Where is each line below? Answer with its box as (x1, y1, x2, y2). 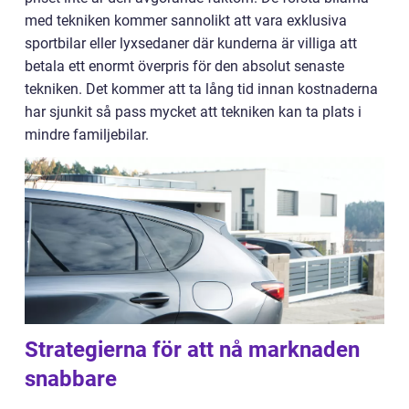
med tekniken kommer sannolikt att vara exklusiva (25, 11, 347, 29)
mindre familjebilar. (25, 125, 149, 143)
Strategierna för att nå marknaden (25, 336, 360, 362)
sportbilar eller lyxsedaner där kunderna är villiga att (25, 34, 357, 52)
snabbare (25, 365, 117, 392)
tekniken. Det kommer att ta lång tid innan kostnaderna (25, 79, 378, 98)
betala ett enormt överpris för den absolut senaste (25, 57, 344, 75)
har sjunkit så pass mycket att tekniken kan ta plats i (25, 102, 362, 121)
